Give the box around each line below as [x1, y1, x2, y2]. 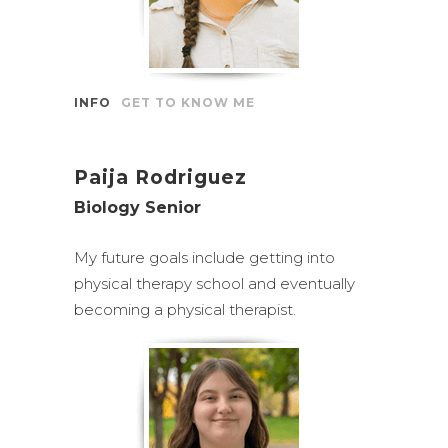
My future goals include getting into [74, 248, 335, 267]
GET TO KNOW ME [121, 95, 255, 110]
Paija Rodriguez [74, 166, 247, 189]
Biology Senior [74, 198, 201, 217]
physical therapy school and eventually [74, 274, 355, 293]
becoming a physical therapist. [74, 300, 296, 319]
